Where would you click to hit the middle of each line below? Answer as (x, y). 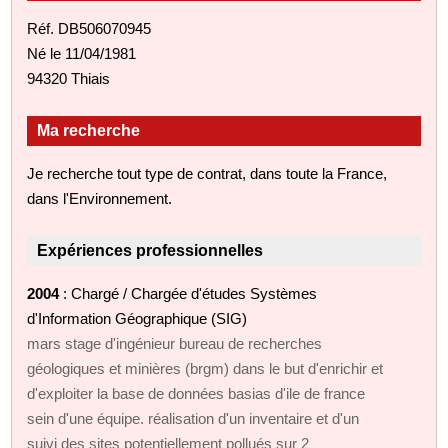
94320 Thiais (69, 78)
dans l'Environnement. (100, 198)
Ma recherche (89, 130)
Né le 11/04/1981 (82, 53)
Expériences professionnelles (150, 250)
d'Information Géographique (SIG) (137, 318)
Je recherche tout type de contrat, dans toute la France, (207, 173)
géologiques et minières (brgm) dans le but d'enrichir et (205, 368)
